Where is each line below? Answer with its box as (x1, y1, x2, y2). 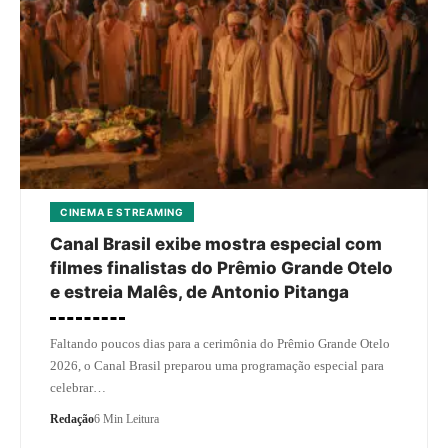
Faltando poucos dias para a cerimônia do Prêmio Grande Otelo (50, 336, 390, 352)
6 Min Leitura (94, 412, 159, 427)
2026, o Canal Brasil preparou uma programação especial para (50, 358, 384, 374)
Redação (50, 412, 94, 427)
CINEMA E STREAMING (60, 206, 184, 219)
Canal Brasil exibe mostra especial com (50, 234, 382, 255)
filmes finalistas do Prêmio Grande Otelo (50, 258, 393, 279)
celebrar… (50, 380, 106, 396)
